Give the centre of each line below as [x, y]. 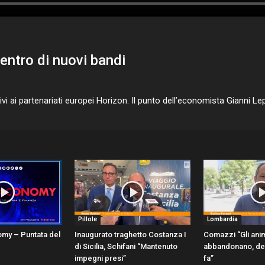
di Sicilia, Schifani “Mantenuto [126, 247]
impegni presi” [100, 258]
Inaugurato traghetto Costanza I [130, 235]
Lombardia [222, 219]
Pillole [88, 219]
